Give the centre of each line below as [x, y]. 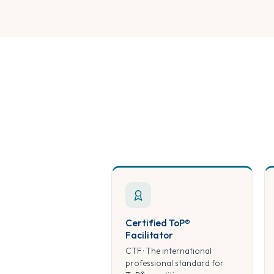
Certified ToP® [158, 222]
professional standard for [175, 263]
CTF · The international [168, 250]
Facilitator [150, 235]
